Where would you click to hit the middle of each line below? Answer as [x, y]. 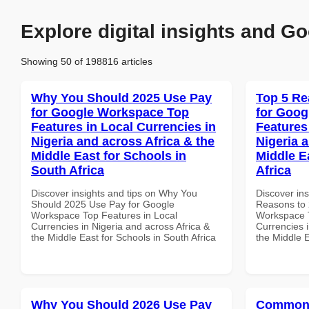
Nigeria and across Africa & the [123, 141]
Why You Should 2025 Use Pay [121, 98]
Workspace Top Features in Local [104, 215]
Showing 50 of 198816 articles [87, 61]
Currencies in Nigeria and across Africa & [120, 226]
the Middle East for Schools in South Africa [123, 237]
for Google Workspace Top [110, 112]
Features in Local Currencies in [123, 127]
